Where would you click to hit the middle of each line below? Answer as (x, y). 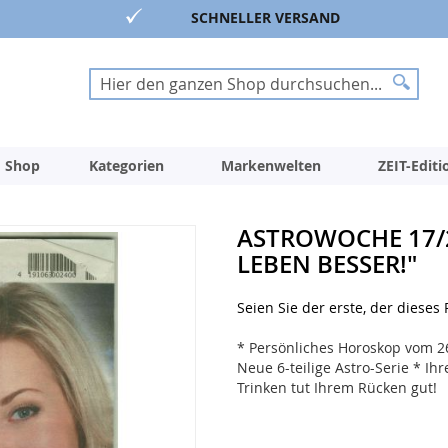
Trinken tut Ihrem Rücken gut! (336, 388)
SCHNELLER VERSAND (265, 17)
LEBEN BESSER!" (326, 264)
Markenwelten (271, 166)
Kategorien (126, 166)
